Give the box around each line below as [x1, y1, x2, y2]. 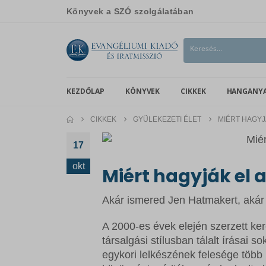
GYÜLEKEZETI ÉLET [133, 115, 201, 124]
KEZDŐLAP [66, 86, 105, 97]
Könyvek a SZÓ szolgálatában [66, 7, 194, 16]
